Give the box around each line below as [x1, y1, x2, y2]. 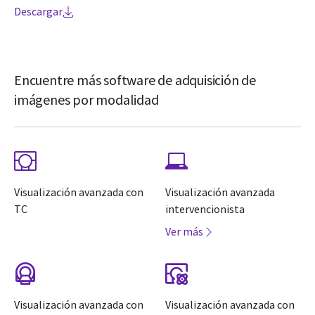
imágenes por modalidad [14, 91, 159, 109]
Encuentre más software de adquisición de [14, 71, 256, 89]
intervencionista [165, 202, 245, 217]
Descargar [14, 4, 63, 19]
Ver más [165, 224, 203, 239]
